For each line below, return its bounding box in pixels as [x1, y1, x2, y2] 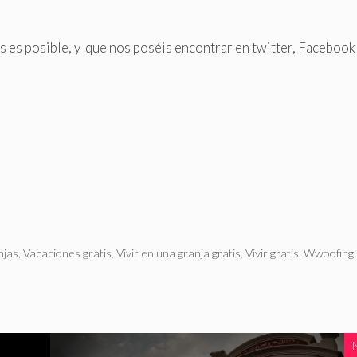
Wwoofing [304, 246, 355, 261]
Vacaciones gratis [23, 246, 112, 261]
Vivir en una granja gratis [116, 246, 241, 261]
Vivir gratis [245, 246, 300, 261]
